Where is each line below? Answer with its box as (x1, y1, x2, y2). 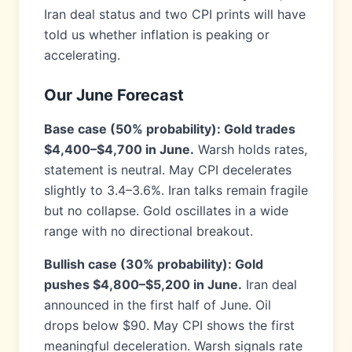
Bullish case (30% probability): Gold (44, 256, 263, 272)
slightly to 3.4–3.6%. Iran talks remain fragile (44, 182, 308, 198)
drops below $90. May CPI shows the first (44, 317, 295, 333)
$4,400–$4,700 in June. (44, 141, 194, 157)
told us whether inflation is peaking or (44, 27, 269, 42)
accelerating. (44, 47, 120, 63)
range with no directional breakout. (44, 223, 253, 239)
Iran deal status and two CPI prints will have (44, 6, 306, 22)
